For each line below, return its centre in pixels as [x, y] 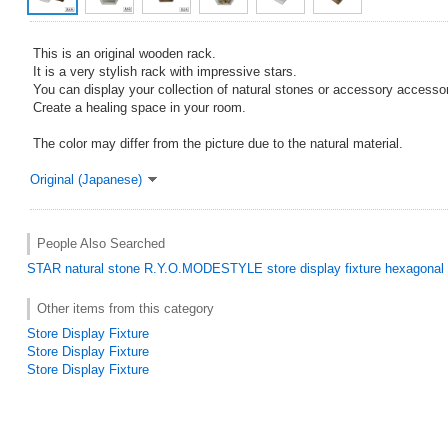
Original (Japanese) [86, 179]
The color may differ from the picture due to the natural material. [218, 143]
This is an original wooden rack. [124, 53]
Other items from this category [125, 308]
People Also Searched [101, 243]
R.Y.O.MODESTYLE [203, 268]
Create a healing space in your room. [139, 107]
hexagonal [414, 268]
